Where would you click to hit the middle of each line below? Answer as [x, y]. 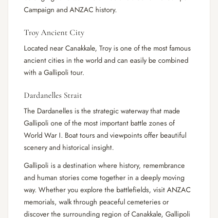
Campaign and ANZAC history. [70, 10]
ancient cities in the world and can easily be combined [106, 61]
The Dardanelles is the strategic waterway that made [102, 111]
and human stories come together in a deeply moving [104, 178]
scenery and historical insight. [69, 148]
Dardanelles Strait [53, 95]
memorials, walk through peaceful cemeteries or [96, 202]
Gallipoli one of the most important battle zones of [99, 123]
